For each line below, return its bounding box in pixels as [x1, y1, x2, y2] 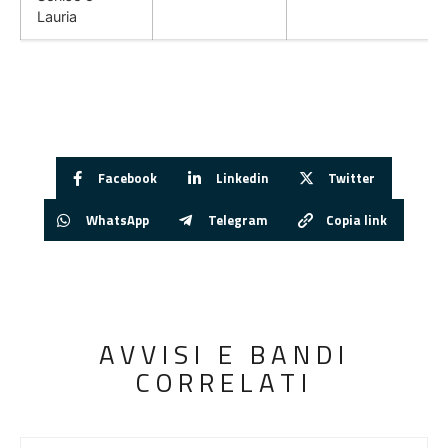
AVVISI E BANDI [98, 335, 350, 375]
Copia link [326, 209, 388, 230]
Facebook [98, 167, 158, 188]
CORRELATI [135, 363, 313, 403]
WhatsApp [85, 209, 149, 230]
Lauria [37, 8, 77, 26]
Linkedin [216, 167, 270, 188]
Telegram [207, 209, 268, 230]
